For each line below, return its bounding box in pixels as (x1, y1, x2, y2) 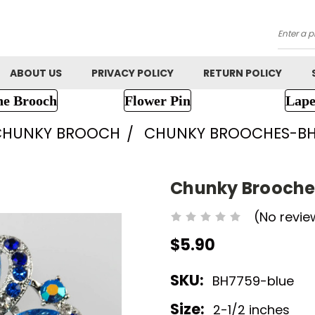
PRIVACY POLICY (91, 66, 174, 80)
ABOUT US (10, 66, 62, 80)
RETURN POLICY (203, 66, 282, 80)
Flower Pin (124, 93, 191, 108)
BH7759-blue (212, 272, 294, 290)
